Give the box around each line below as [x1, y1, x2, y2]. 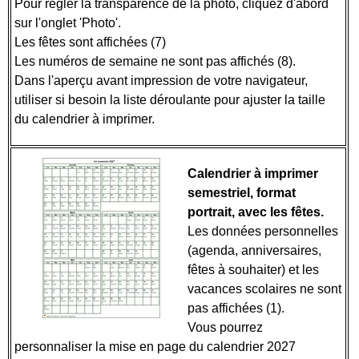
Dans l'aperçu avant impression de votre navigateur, [14, 74, 308, 87]
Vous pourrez [188, 321, 263, 334]
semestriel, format [188, 186, 296, 200]
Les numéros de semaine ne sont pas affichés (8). [14, 54, 299, 68]
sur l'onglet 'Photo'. [14, 16, 124, 30]
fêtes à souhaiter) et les [188, 263, 319, 276]
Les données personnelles [188, 224, 338, 238]
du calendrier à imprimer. [14, 112, 161, 126]
